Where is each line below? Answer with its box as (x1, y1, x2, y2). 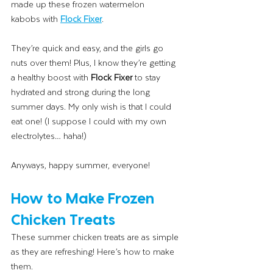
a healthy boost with (11, 69, 91, 84)
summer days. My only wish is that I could (11, 99, 174, 113)
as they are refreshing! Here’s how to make (11, 244, 177, 258)
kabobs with (11, 11, 60, 26)
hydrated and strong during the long (11, 84, 152, 99)
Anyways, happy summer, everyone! (11, 157, 150, 172)
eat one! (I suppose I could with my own (11, 113, 169, 128)
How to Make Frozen (11, 188, 158, 207)
